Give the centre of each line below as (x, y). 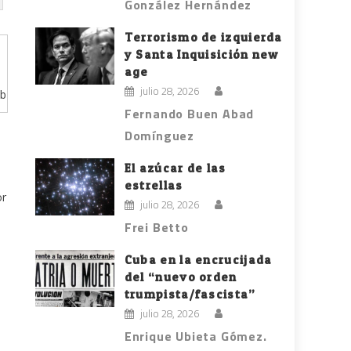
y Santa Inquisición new (201, 55)
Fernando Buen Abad (189, 114)
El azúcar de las (175, 168)
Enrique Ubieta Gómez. (195, 337)
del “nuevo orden (181, 277)
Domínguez (159, 136)
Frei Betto (156, 228)
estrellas (154, 186)
